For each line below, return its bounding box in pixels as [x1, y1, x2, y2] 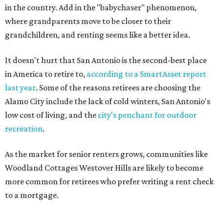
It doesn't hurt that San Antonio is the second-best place [5, 55, 207, 65]
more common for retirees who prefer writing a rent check [5, 176, 214, 186]
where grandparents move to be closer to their [5, 16, 171, 26]
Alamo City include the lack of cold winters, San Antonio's [5, 96, 210, 106]
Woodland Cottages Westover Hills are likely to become [5, 163, 203, 173]
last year [5, 83, 36, 92]
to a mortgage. [5, 190, 59, 200]
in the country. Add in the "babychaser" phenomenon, [5, 2, 197, 12]
